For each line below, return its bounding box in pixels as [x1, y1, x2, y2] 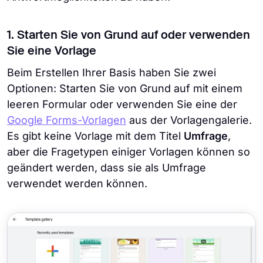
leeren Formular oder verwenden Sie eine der [7, 98, 237, 110]
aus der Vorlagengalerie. [126, 114, 252, 126]
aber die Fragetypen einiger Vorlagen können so [7, 146, 250, 158]
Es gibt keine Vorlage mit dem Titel [7, 130, 184, 142]
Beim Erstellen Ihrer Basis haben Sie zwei [7, 66, 216, 79]
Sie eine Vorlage [7, 46, 96, 58]
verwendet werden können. [7, 177, 147, 190]
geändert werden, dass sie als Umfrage [7, 161, 206, 174]
